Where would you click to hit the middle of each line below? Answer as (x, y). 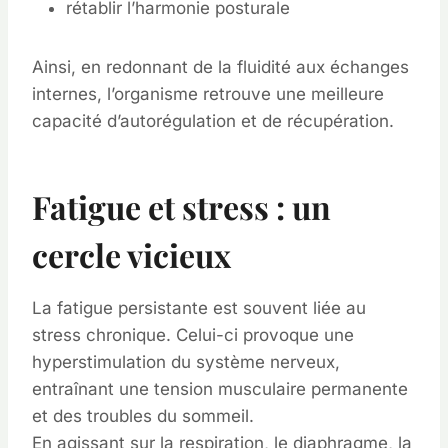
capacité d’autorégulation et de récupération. (213, 121)
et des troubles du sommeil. (143, 416)
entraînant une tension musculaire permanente (220, 389)
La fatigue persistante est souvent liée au (199, 308)
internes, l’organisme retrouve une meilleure (208, 94)
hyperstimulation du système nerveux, (186, 362)
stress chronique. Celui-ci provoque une (193, 335)
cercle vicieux (131, 254)
